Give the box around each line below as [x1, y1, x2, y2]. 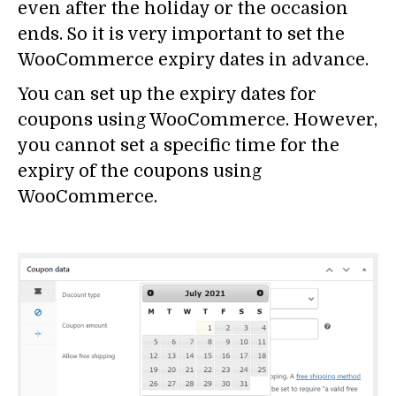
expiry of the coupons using [18, 161, 262, 182]
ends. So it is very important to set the [18, 24, 345, 45]
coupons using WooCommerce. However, [18, 110, 377, 131]
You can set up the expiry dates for [18, 84, 316, 105]
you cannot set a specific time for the [18, 135, 339, 156]
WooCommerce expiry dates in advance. [18, 49, 369, 71]
